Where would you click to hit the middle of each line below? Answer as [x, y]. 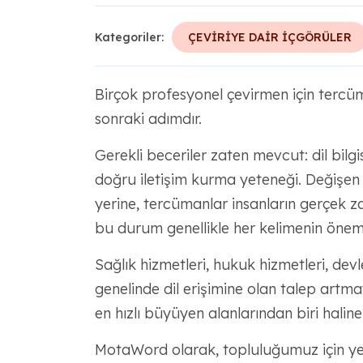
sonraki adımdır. [148, 119]
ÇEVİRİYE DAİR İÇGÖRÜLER [269, 37]
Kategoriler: [129, 37]
